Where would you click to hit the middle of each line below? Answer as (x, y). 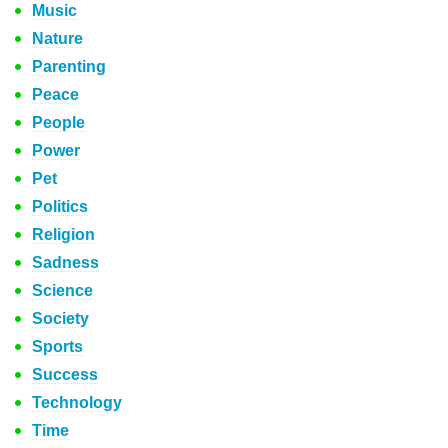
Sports (57, 346)
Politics (60, 206)
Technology (77, 402)
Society (60, 318)
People (58, 122)
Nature (57, 38)
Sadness (65, 262)
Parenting (69, 66)
